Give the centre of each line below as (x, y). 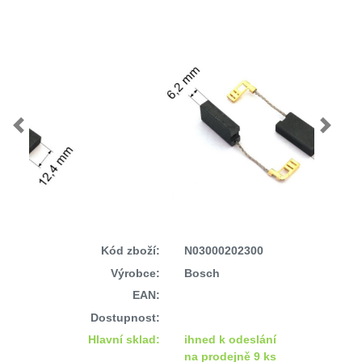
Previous (40, 132)
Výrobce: (135, 273)
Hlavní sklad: (124, 340)
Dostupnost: (125, 317)
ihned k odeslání (230, 340)
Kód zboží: (130, 251)
